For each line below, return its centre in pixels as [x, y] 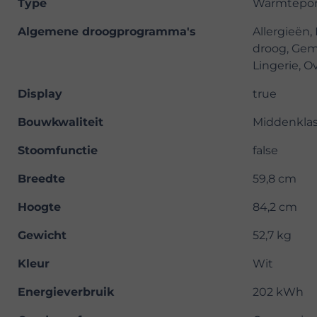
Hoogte [39, 207]
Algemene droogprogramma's [107, 32]
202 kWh [278, 292]
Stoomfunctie [58, 151]
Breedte [41, 179]
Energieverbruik [66, 292]
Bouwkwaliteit [60, 122]
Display [40, 94]
